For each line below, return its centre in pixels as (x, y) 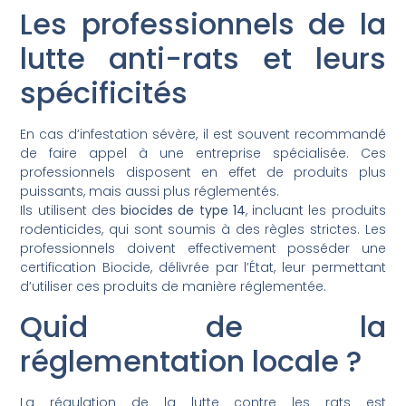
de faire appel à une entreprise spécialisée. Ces (203, 154)
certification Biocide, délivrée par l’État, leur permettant (203, 268)
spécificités (104, 93)
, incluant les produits (315, 211)
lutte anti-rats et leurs (203, 59)
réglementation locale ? (191, 361)
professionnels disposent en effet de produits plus (203, 173)
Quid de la (203, 326)
